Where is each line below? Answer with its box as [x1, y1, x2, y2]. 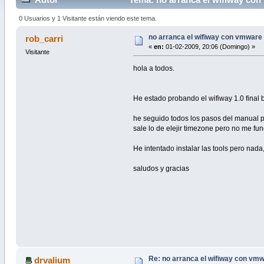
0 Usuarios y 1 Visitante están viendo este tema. [19, 14, 157, 22]
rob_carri [25, 33, 64, 44]
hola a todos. [133, 64, 175, 72]
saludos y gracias [133, 164, 190, 173]
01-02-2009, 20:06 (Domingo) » [163, 42, 255, 50]
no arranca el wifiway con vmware [148, 32, 262, 41]
